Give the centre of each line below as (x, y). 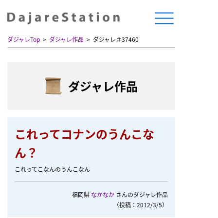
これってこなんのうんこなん (52, 169)
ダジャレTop (24, 39)
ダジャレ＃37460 (116, 39)
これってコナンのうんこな (84, 134)
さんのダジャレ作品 (141, 194)
